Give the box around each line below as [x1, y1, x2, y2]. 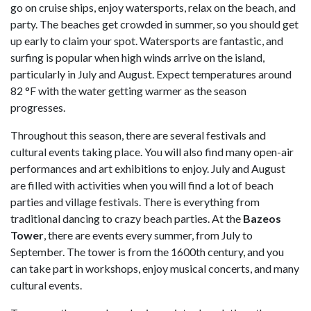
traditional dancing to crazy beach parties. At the [10, 212, 243, 226]
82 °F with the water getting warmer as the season [10, 84, 246, 98]
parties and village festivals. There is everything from [10, 195, 260, 209]
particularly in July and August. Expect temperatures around [10, 67, 292, 81]
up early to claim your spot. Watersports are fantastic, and [10, 34, 283, 48]
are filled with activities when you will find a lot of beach [10, 178, 274, 192]
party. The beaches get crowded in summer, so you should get [10, 17, 299, 31]
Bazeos [243, 212, 281, 226]
